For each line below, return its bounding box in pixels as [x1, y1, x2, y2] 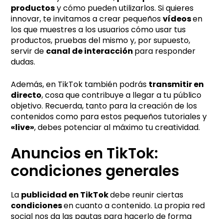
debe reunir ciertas [110, 189, 184, 200]
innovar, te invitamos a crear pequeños [11, 13, 163, 24]
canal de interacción [46, 45, 135, 57]
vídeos [163, 13, 193, 24]
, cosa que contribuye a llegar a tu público [42, 89, 202, 101]
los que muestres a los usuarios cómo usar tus [11, 23, 186, 35]
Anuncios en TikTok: [11, 143, 158, 164]
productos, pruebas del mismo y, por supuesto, [11, 34, 191, 46]
